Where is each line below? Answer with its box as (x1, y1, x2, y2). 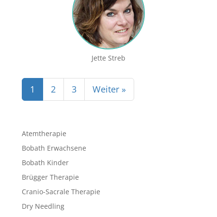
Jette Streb (91, 53, 125, 62)
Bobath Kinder (21, 157, 69, 167)
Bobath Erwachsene (21, 143, 86, 153)
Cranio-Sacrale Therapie (21, 186, 100, 196)
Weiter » (92, 83, 126, 95)
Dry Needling (21, 201, 64, 211)
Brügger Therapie (21, 172, 79, 182)
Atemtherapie (21, 128, 66, 138)
